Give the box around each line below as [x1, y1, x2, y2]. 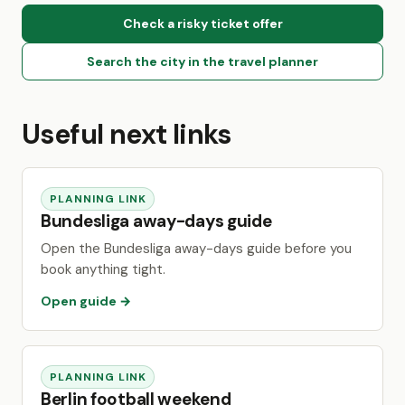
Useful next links [22, 117, 231, 152]
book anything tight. [41, 260, 165, 278]
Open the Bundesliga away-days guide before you [41, 240, 352, 258]
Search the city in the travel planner [87, 53, 318, 70]
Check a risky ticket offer [122, 15, 283, 32]
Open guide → [41, 293, 131, 309]
